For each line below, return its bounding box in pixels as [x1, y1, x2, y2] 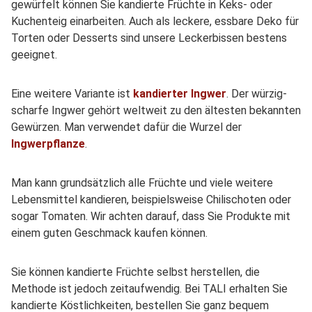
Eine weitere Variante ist [11, 87, 133, 101]
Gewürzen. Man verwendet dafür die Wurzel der [11, 120, 242, 134]
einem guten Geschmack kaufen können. [11, 226, 210, 240]
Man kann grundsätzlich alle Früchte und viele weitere [11, 176, 273, 190]
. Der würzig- [226, 87, 287, 101]
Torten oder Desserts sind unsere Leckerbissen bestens [11, 31, 287, 45]
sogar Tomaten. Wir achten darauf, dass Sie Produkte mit [11, 210, 290, 224]
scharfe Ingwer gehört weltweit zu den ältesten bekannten [11, 104, 301, 118]
